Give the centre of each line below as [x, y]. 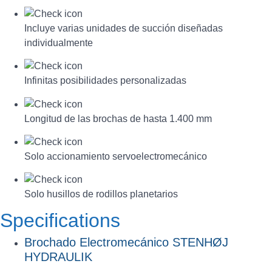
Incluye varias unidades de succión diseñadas [124, 28]
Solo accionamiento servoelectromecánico [116, 156]
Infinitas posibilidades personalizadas [105, 81]
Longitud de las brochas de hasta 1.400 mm [118, 118]
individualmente [59, 42]
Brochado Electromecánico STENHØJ [126, 242]
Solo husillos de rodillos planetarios [101, 194]
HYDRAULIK [58, 257]
